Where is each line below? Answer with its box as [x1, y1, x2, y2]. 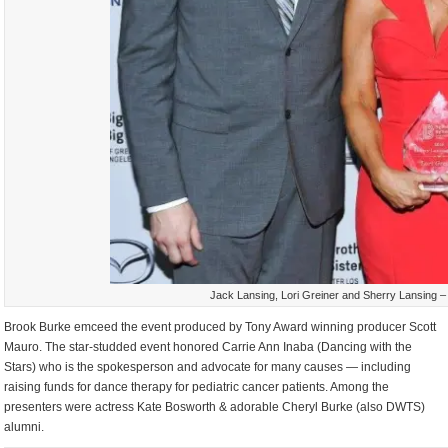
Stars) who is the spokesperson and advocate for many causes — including [4, 359, 412, 374]
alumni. [4, 419, 45, 434]
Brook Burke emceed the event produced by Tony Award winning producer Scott [4, 319, 437, 334]
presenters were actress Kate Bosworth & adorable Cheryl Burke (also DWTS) [4, 399, 426, 414]
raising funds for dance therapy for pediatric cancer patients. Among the [4, 379, 390, 394]
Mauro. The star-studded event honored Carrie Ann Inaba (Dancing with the [4, 339, 413, 354]
